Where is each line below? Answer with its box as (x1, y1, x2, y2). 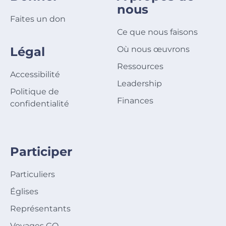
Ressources (117, 62, 163, 72)
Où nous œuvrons (117, 44, 190, 54)
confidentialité (10, 99, 69, 109)
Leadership (117, 79, 162, 89)
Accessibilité (10, 70, 60, 80)
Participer (10, 144, 72, 159)
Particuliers (10, 169, 55, 180)
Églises (10, 187, 38, 197)
